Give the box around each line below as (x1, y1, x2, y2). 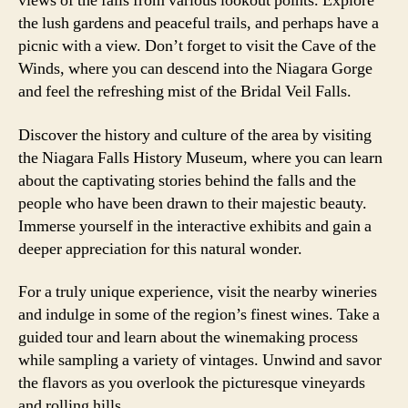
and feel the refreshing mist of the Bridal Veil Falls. (18, 81, 352, 102)
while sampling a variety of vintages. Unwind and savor (18, 350, 382, 371)
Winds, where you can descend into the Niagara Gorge (18, 58, 372, 79)
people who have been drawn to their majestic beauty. (18, 192, 367, 214)
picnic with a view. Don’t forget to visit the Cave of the (18, 36, 376, 56)
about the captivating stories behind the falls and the (18, 169, 356, 191)
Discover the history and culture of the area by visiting (18, 124, 372, 146)
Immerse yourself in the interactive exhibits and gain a (18, 215, 372, 237)
